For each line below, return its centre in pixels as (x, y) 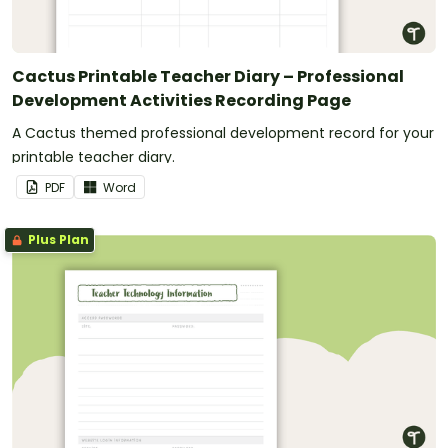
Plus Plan (57, 240)
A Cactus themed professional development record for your (223, 133)
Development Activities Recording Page (181, 101)
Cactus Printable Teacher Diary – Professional (208, 77)
